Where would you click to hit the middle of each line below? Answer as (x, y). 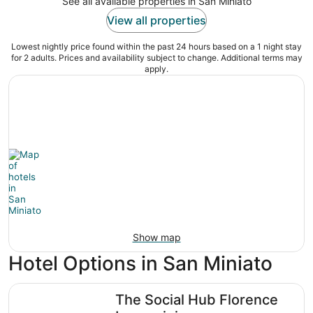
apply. (156, 69)
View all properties (156, 21)
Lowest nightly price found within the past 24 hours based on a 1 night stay (156, 47)
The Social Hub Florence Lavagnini (99, 290)
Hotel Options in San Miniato (140, 264)
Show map (156, 238)
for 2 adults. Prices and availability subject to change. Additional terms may (156, 58)
